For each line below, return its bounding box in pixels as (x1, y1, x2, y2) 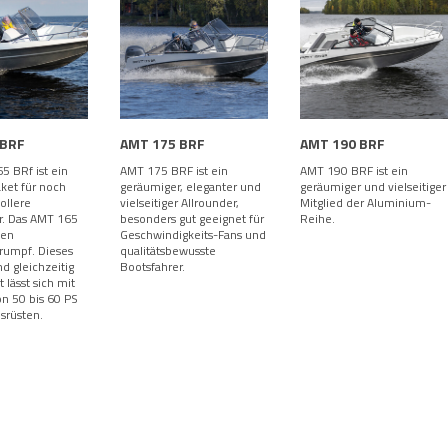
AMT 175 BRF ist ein (120, 161, 228, 180)
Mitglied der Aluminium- (300, 193, 431, 212)
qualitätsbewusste (120, 241, 216, 260)
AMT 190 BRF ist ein (300, 161, 408, 180)
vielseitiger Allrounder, (120, 193, 239, 212)
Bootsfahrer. (120, 257, 185, 276)
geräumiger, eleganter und (120, 177, 261, 196)
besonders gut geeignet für (120, 209, 264, 228)
